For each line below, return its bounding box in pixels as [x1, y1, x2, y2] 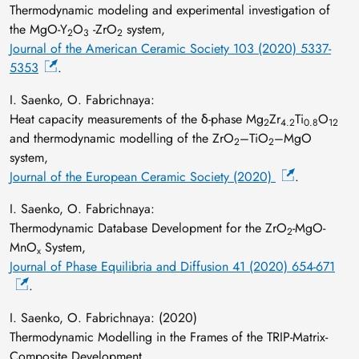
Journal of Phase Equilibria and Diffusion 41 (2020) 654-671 [10, 256, 335, 276]
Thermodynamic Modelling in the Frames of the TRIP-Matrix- [10, 327, 328, 346]
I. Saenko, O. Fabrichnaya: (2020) [10, 308, 197, 327]
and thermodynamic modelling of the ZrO [10, 128, 234, 147]
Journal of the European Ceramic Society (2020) [10, 167, 276, 186]
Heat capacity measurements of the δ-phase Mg [10, 109, 264, 128]
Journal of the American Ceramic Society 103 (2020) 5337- [10, 38, 331, 58]
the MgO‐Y [10, 19, 67, 38]
